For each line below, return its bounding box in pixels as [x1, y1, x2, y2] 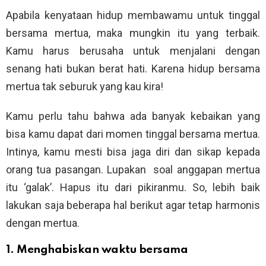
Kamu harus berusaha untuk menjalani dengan [6, 45, 260, 58]
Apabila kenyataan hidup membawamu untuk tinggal [6, 9, 260, 22]
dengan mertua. [6, 217, 80, 230]
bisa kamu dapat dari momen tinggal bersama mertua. [6, 128, 260, 141]
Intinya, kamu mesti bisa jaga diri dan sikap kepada [6, 145, 260, 159]
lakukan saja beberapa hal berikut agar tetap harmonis [6, 199, 260, 212]
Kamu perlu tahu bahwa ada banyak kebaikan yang [6, 110, 260, 123]
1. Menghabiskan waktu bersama [6, 244, 188, 256]
